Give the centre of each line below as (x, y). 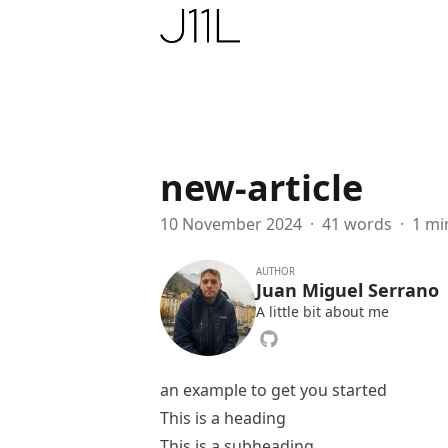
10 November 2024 (231, 224)
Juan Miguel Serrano (347, 290)
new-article (261, 187)
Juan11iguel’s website (249, 21)
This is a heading (223, 418)
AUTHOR (275, 271)
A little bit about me (322, 311)
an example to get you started (273, 390)
